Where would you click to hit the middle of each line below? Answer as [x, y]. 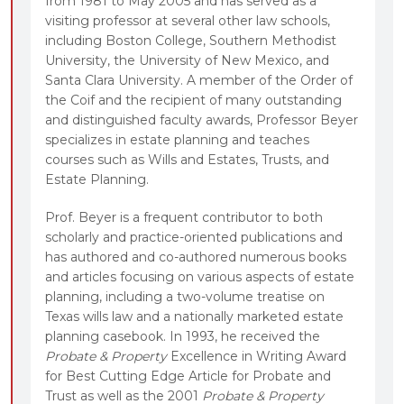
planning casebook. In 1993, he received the [183, 336]
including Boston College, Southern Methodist [191, 40]
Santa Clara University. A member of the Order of [199, 80]
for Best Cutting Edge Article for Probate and [188, 376]
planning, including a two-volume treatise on [185, 296]
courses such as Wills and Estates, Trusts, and [187, 159]
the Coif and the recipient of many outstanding [193, 100]
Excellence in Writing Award [257, 356]
